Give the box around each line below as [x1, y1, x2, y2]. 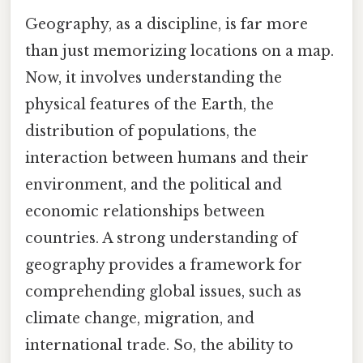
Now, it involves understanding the [25, 68, 282, 87]
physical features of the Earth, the [25, 95, 274, 113]
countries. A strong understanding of [25, 228, 297, 247]
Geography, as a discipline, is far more [25, 15, 308, 33]
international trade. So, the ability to [25, 335, 293, 354]
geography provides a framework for [25, 255, 302, 274]
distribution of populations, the [25, 122, 257, 140]
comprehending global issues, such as [25, 282, 301, 301]
